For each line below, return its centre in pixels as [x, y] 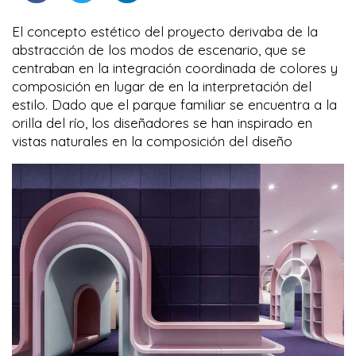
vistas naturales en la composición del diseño [152, 141]
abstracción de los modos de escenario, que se [159, 50]
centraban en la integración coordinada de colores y [175, 68]
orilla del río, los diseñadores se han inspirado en [162, 123]
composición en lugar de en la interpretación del [162, 87]
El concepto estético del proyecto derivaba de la [165, 32]
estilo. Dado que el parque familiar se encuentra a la [174, 105]
